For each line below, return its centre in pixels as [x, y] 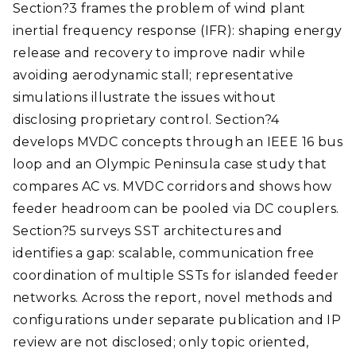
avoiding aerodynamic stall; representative [153, 75]
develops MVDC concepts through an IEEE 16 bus [178, 142]
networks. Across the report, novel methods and [173, 298]
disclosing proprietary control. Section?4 [146, 120]
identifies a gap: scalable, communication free [164, 253]
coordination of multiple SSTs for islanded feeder [176, 275]
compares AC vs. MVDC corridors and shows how [172, 186]
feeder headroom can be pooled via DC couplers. [176, 209]
